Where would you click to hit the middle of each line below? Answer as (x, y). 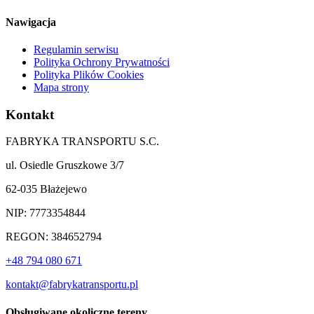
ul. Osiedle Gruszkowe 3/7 (65, 165)
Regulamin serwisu (76, 49)
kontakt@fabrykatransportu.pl (72, 285)
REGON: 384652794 (54, 237)
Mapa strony (61, 87)
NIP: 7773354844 (46, 213)
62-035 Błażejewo (46, 189)
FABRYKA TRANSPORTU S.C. (82, 142)
